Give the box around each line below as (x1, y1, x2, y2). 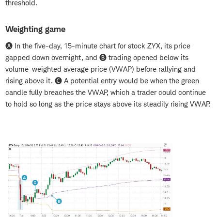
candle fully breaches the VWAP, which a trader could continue (5, 88, 206, 97)
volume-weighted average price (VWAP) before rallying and (5, 64, 196, 74)
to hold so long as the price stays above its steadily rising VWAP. (5, 99, 211, 109)
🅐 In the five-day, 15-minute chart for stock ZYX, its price (5, 41, 190, 51)
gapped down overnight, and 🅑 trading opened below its (5, 53, 188, 62)
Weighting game (5, 24, 65, 34)
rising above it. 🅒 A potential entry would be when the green (5, 76, 199, 86)
